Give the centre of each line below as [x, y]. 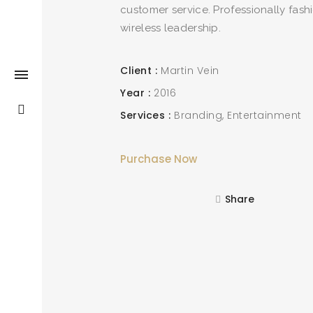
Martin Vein [190, 71]
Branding [198, 115]
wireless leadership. [171, 28]
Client [136, 71]
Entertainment [264, 115]
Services [143, 115]
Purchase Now [159, 159]
